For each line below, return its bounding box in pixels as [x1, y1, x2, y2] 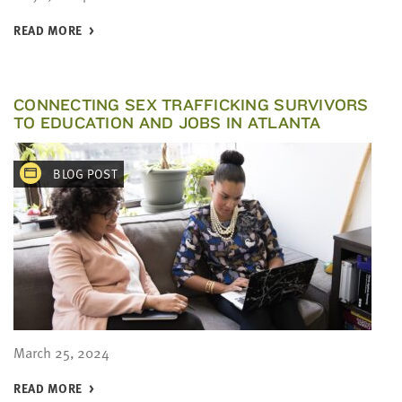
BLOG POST [50, 164, 118, 183]
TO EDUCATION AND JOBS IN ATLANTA [13, 112, 321, 133]
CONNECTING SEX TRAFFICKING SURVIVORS [13, 94, 369, 115]
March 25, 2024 [13, 342, 109, 363]
